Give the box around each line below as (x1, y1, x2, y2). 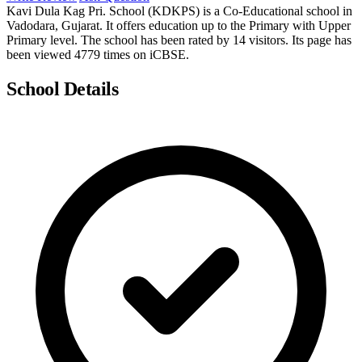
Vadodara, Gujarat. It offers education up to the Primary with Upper (6, 18, 351, 32)
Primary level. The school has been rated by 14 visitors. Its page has (6, 32, 351, 47)
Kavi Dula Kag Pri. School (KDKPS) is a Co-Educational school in (6, 3, 352, 18)
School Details (6, 78, 119, 99)
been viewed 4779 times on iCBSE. (6, 47, 189, 61)
